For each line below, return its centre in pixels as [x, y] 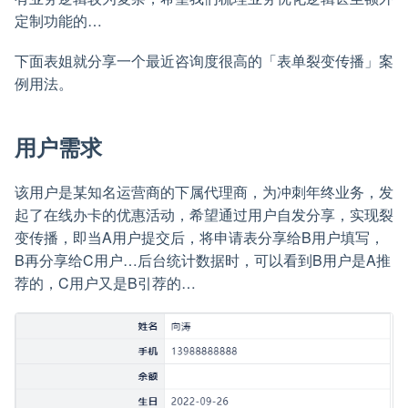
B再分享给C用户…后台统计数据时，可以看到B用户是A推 [203, 260]
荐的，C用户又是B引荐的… [105, 283]
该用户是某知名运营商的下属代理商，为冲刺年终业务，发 [204, 192]
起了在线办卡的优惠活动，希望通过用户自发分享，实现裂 [204, 215]
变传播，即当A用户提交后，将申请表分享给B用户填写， [199, 238]
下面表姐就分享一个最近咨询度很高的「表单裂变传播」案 [204, 61]
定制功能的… [58, 21]
